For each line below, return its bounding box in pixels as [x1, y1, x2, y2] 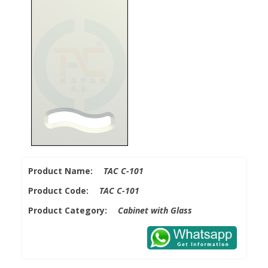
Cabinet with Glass [118, 204, 193, 216]
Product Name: [28, 165, 104, 176]
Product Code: [28, 184, 100, 196]
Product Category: [28, 204, 118, 216]
